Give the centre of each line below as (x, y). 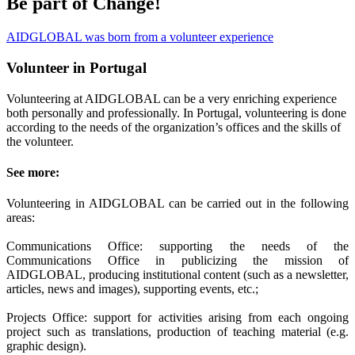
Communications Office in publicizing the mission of (177, 261)
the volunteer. (40, 141)
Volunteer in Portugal (76, 67)
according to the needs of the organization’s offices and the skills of (174, 127)
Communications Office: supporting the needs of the (177, 246)
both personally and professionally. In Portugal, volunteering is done (176, 113)
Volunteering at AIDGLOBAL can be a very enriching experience (172, 98)
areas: (21, 218)
